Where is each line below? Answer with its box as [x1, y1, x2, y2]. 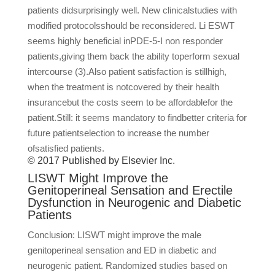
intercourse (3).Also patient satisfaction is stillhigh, [27, 66, 227, 77]
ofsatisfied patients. [27, 143, 104, 153]
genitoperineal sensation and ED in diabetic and [27, 245, 216, 255]
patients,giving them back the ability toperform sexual [27, 51, 239, 61]
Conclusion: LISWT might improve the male [27, 230, 201, 240]
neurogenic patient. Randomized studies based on [27, 260, 227, 271]
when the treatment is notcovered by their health [27, 82, 219, 92]
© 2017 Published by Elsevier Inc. [27, 155, 175, 166]
